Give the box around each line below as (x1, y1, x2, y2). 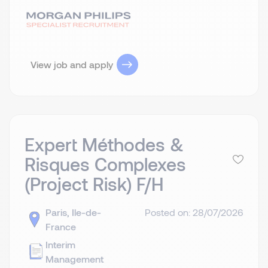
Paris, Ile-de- (45, 206, 101, 218)
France (45, 221, 76, 233)
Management (45, 253, 103, 265)
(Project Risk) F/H (25, 173, 163, 195)
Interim (45, 239, 75, 251)
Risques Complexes (25, 153, 186, 175)
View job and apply (31, 58, 113, 70)
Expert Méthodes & (25, 133, 184, 156)
